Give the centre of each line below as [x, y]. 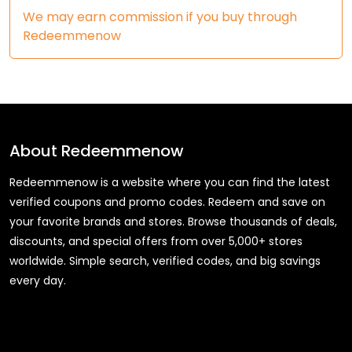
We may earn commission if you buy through [160, 17]
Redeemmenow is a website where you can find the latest [170, 182]
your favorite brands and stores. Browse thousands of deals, [173, 221]
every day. [38, 280]
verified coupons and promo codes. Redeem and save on [167, 202]
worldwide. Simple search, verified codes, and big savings [165, 260]
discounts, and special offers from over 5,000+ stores [156, 241]
